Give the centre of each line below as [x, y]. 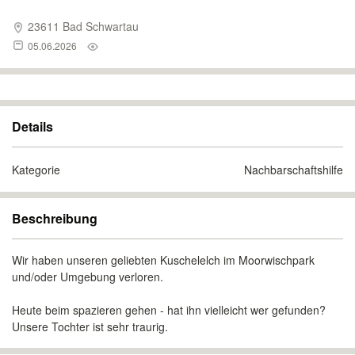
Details [32, 126]
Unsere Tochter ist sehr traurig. [90, 326]
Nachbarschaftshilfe [294, 170]
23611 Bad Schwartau [82, 26]
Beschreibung [55, 218]
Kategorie [36, 170]
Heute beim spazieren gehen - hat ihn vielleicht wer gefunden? [169, 310]
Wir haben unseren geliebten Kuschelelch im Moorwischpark [163, 260]
